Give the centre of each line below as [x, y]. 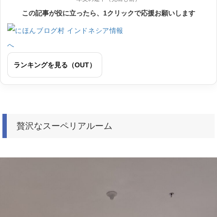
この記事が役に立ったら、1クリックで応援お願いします [108, 13]
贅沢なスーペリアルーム [64, 126]
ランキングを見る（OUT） [55, 65]
